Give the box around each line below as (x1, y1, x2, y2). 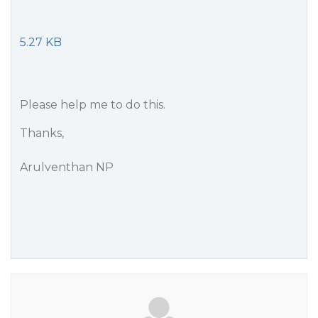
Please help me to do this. (20, 98, 165, 111)
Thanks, (20, 126, 64, 140)
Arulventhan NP (20, 160, 114, 174)
